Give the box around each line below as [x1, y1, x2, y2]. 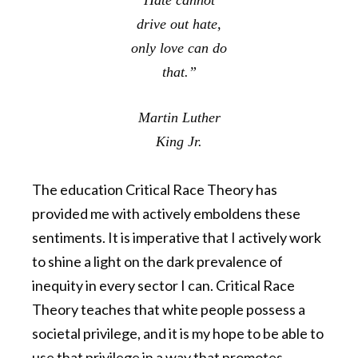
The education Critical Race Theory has [32, 181, 277, 199]
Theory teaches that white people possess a [32, 300, 305, 319]
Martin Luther [137, 109, 221, 126]
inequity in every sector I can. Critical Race [32, 276, 295, 295]
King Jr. [156, 133, 202, 150]
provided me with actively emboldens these [32, 205, 300, 223]
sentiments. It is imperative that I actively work [32, 229, 321, 247]
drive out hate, [137, 16, 221, 33]
